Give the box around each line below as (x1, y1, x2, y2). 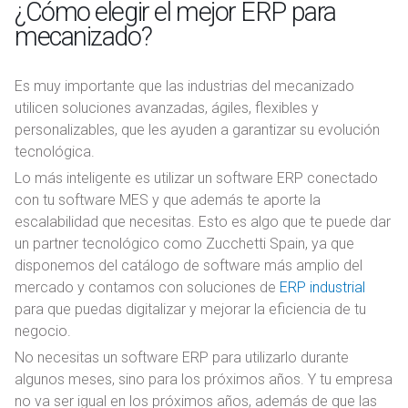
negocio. (15, 322, 71, 341)
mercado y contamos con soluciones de (15, 279, 280, 297)
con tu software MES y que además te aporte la (15, 191, 321, 209)
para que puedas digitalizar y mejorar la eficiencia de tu (15, 301, 366, 319)
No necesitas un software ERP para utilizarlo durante (15, 349, 349, 367)
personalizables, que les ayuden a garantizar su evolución (15, 121, 380, 139)
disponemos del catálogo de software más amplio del (15, 257, 362, 275)
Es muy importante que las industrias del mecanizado (15, 77, 354, 96)
